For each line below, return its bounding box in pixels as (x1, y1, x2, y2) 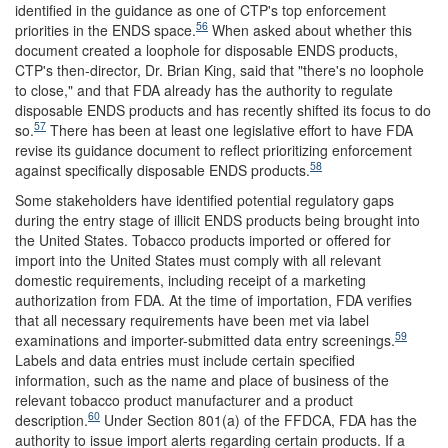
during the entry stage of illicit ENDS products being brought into (15, 209, 420, 230)
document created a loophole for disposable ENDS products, (15, 39, 398, 60)
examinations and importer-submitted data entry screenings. (15, 329, 395, 350)
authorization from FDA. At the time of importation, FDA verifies (15, 289, 412, 310)
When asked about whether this (208, 19, 412, 40)
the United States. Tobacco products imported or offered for (15, 229, 391, 250)
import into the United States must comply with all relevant (15, 249, 381, 270)
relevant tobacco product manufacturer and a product (15, 389, 353, 410)
